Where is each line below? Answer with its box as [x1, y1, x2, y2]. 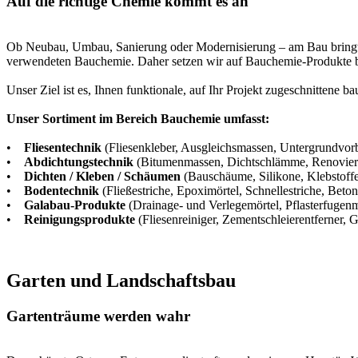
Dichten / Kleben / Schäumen [24, 169, 181, 183]
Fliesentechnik [24, 140, 105, 154]
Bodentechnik [24, 183, 102, 197]
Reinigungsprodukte [24, 212, 138, 226]
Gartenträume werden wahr [6, 307, 190, 324]
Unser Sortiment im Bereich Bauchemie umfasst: [6, 111, 269, 125]
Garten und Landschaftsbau [6, 269, 236, 291]
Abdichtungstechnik [24, 154, 137, 169]
